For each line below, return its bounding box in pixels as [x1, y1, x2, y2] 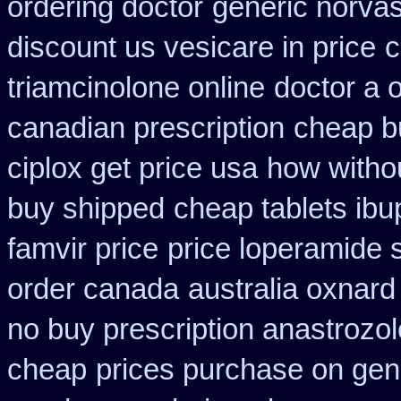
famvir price [7, 233, 158, 265]
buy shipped [7, 192, 165, 225]
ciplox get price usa [7, 152, 258, 184]
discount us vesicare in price [7, 31, 376, 64]
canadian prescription [7, 112, 285, 144]
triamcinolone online [7, 72, 265, 104]
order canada [7, 273, 179, 305]
